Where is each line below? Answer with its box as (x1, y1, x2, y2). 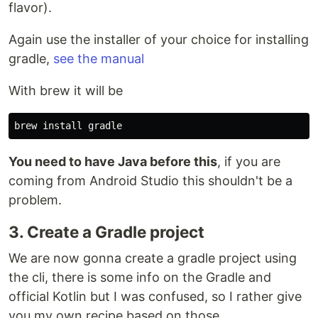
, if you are (217, 154, 280, 170)
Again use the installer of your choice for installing (9, 32, 309, 48)
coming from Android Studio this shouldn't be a (9, 173, 292, 189)
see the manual (53, 51, 144, 67)
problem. (9, 192, 62, 208)
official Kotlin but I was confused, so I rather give (9, 289, 302, 305)
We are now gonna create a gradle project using (9, 251, 297, 266)
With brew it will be (9, 83, 123, 99)
